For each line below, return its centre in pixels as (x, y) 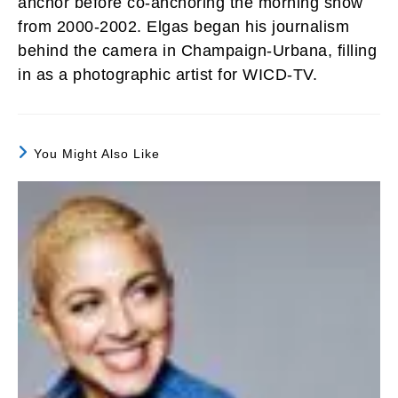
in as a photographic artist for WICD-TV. (167, 74)
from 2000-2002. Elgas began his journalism (183, 26)
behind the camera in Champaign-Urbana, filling (197, 50)
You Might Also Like (97, 153)
